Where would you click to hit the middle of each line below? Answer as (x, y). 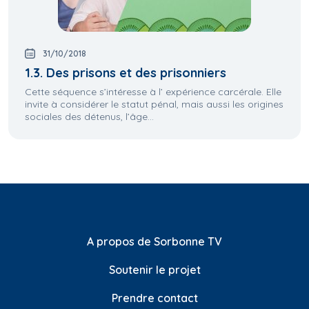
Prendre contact (154, 298)
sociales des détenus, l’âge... (89, 117)
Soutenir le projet (154, 270)
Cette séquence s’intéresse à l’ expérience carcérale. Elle (153, 92)
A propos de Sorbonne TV (154, 242)
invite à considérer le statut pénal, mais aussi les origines (154, 104)
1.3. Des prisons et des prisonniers (126, 73)
